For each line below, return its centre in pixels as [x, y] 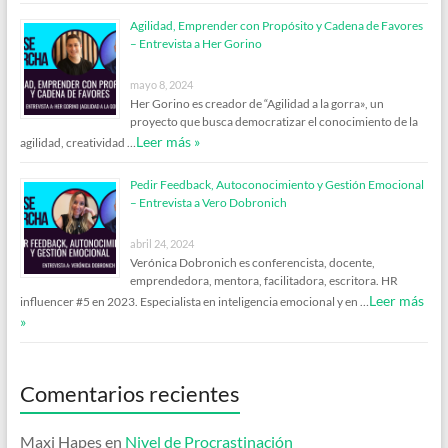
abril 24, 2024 [161, 243]
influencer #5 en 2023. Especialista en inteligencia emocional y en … [194, 301]
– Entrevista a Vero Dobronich [208, 202]
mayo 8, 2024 [161, 84]
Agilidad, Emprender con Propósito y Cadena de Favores [276, 25]
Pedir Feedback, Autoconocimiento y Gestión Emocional [276, 184]
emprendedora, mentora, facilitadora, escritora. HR [263, 280]
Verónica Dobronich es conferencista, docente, [252, 262]
